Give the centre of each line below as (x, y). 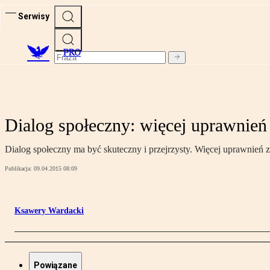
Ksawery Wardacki (49, 211)
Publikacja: (19, 169)
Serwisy (34, 16)
